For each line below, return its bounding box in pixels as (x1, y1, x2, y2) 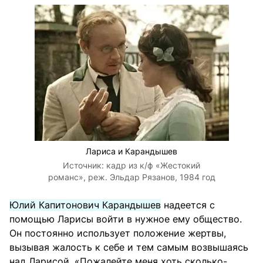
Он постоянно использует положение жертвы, (9, 227, 226, 239)
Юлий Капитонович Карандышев (9, 198, 161, 211)
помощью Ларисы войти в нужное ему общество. (9, 213, 242, 225)
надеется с (161, 198, 215, 211)
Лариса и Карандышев (86, 146, 177, 156)
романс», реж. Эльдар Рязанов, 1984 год (48, 171, 215, 182)
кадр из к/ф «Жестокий (106, 160, 200, 170)
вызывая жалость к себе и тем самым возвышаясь (9, 241, 248, 253)
